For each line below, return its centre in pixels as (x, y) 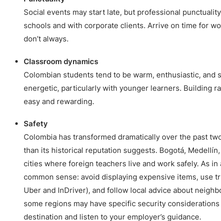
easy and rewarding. (59, 101)
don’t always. (46, 39)
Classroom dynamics (61, 61)
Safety (36, 124)
